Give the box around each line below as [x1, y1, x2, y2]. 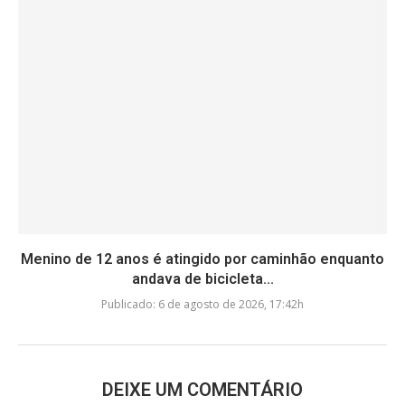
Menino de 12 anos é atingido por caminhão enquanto [21, 250, 384, 268]
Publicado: [101, 297, 155, 313]
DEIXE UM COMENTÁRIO [102, 379, 303, 401]
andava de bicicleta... [131, 270, 274, 288]
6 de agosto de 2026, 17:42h [155, 297, 304, 313]
